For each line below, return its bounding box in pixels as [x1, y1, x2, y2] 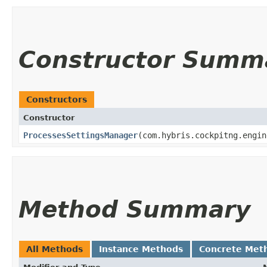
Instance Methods [99, 244, 183, 254]
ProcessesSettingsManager [23, 130, 138, 140]
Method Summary [18, 195, 250, 223]
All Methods [26, 244, 83, 254]
